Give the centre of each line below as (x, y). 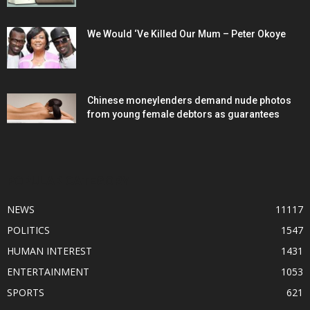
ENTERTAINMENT (48, 272)
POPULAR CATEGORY (68, 181)
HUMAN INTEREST (49, 251)
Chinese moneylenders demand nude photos (189, 101)
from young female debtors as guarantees (183, 115)
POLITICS (28, 230)
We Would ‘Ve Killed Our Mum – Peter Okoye (186, 34)
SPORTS (26, 293)
